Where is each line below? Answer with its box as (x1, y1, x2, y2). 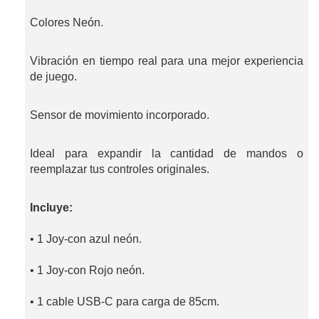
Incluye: (30, 202, 73, 214)
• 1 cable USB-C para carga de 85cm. (30, 296, 219, 308)
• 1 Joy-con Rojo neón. (30, 264, 145, 277)
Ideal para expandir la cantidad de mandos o (30, 147, 303, 160)
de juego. (30, 70, 77, 83)
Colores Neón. (30, 16, 103, 29)
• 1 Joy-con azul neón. (30, 233, 142, 246)
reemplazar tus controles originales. (30, 163, 209, 176)
